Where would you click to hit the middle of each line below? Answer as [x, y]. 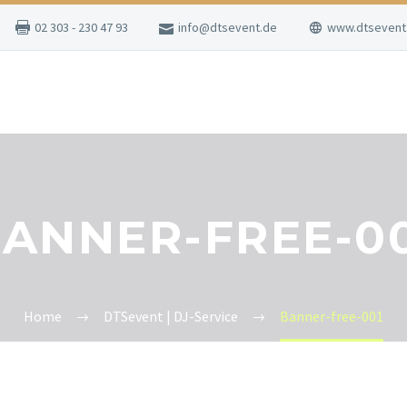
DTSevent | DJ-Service [171, 316]
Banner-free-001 [332, 316]
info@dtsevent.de [228, 27]
